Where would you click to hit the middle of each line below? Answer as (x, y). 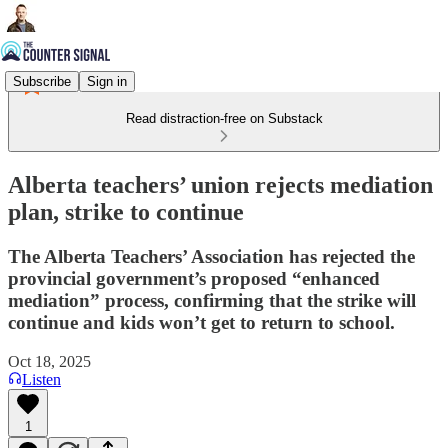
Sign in (107, 81)
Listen (41, 379)
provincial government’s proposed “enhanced (194, 278)
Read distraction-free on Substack (224, 118)
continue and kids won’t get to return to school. (201, 322)
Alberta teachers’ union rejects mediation (220, 184)
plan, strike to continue (126, 211)
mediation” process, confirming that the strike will (212, 300)
